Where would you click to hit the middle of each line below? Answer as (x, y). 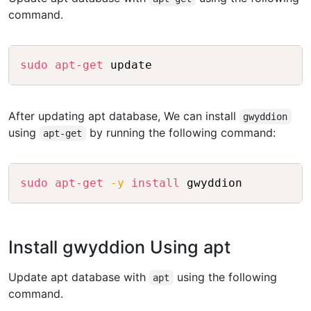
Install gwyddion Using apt (119, 247)
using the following (225, 277)
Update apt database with (79, 277)
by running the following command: (180, 133)
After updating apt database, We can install (124, 116)
